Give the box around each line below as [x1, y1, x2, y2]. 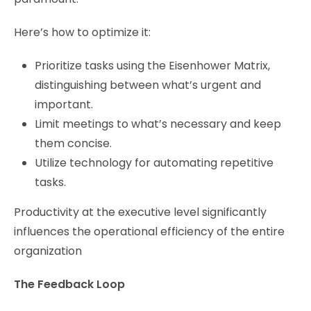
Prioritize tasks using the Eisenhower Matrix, [35, 57, 270, 74]
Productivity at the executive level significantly [14, 203, 267, 220]
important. [35, 96, 93, 112]
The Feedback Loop [14, 276, 125, 292]
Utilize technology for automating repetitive [35, 154, 274, 171]
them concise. [35, 135, 112, 151]
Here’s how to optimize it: [14, 24, 151, 40]
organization [14, 242, 82, 259]
